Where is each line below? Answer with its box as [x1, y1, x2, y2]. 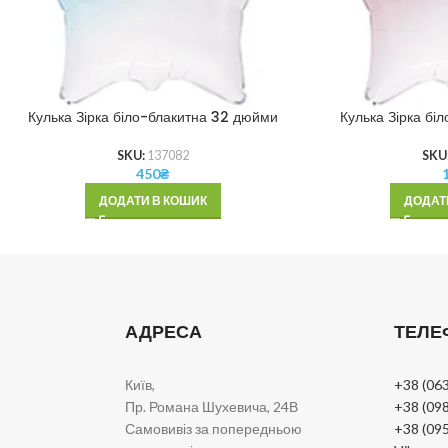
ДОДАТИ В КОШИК [98, 193, 207, 209]
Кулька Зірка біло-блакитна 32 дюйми [27, 107, 278, 128]
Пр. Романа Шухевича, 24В [125, 397, 298, 415]
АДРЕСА [125, 318, 202, 344]
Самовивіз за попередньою [125, 419, 302, 437]
